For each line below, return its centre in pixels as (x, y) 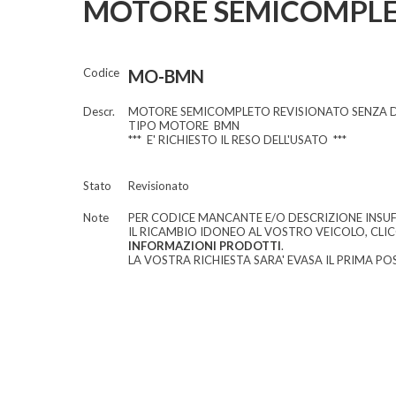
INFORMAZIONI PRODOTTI (204, 246)
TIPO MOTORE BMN (183, 126)
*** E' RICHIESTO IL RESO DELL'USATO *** (237, 140)
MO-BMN (166, 76)
